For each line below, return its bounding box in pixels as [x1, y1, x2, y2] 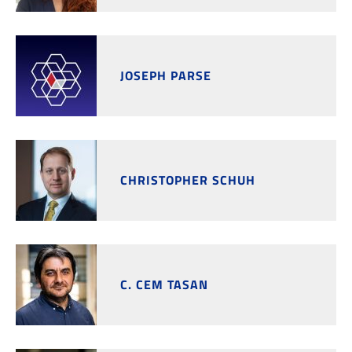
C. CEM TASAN [120, 275, 208, 294]
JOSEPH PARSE [120, 66, 211, 85]
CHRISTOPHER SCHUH [120, 170, 255, 189]
